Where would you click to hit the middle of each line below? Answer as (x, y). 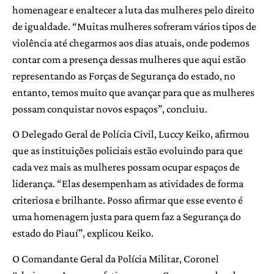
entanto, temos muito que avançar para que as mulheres (133, 93)
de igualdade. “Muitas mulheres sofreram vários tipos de (134, 27)
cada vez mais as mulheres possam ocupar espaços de (126, 167)
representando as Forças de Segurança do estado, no (124, 76)
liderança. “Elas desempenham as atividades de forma (128, 184)
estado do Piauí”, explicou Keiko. (83, 233)
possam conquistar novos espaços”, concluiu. (110, 109)
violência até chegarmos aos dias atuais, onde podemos (131, 43)
